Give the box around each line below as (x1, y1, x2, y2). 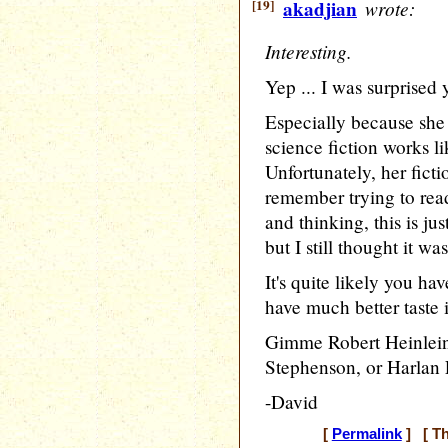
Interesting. (265, 38, 352, 64)
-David (265, 389, 318, 414)
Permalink (331, 426, 402, 442)
